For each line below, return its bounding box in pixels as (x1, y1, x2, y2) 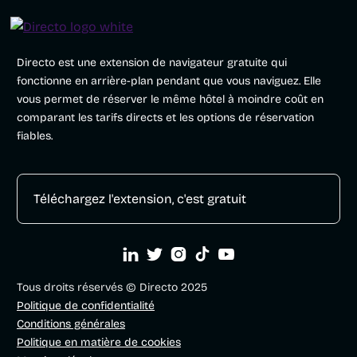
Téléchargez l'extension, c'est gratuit (33, 191, 246, 207)
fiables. (17, 129, 53, 143)
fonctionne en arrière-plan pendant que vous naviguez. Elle (17, 74, 321, 88)
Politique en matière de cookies (17, 335, 181, 350)
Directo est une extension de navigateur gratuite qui (17, 56, 287, 70)
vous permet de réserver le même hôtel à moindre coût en (17, 92, 324, 107)
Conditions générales (17, 317, 125, 331)
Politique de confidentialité (17, 299, 155, 313)
